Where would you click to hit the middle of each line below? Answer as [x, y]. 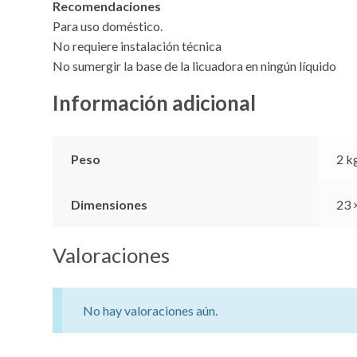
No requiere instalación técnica [137, 45]
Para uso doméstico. [108, 25]
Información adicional [155, 103]
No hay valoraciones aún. [150, 311]
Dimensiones [109, 205]
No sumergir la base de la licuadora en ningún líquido [195, 65]
